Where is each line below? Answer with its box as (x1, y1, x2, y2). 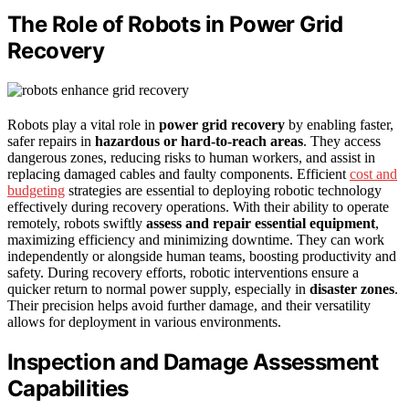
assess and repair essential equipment (146, 215, 375, 231)
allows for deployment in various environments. (7, 313, 281, 330)
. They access (303, 132, 381, 149)
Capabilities (7, 374, 129, 402)
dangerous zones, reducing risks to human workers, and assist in (7, 149, 375, 165)
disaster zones (309, 280, 394, 297)
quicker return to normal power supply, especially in (7, 280, 309, 297)
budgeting (7, 182, 65, 198)
